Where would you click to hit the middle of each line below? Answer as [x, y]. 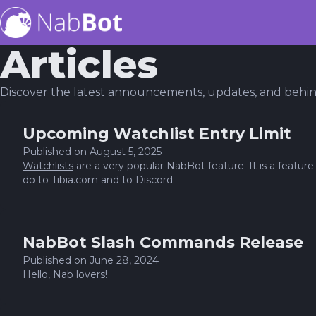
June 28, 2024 [124, 260]
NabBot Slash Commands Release [163, 242]
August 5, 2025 [126, 152]
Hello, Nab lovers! [65, 274]
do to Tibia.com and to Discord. [99, 180]
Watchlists [48, 166]
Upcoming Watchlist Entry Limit [157, 134]
